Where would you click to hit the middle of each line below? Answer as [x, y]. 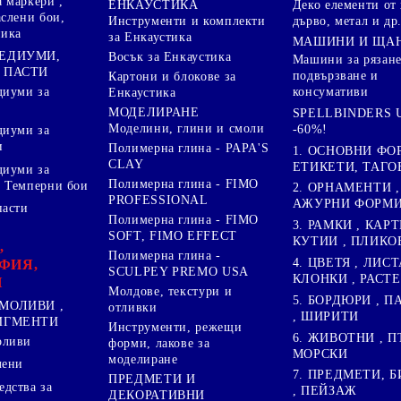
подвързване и [335, 76]
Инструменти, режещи [175, 327]
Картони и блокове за [172, 76]
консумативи [330, 92]
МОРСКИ [320, 354]
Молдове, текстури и [171, 291]
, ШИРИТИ [325, 316]
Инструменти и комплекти [187, 21]
